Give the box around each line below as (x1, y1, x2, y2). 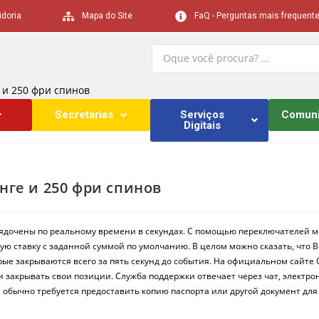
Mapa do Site (82, 11, 133, 21)
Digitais (184, 119, 221, 132)
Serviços (180, 108, 225, 121)
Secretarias (55, 108, 114, 121)
